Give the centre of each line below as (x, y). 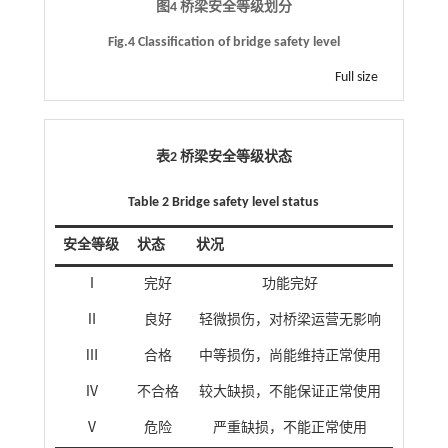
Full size (357, 78)
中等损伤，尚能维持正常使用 (290, 357)
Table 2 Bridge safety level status (224, 203)
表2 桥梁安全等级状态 (223, 158)
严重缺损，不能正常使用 (290, 429)
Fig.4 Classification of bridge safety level (223, 43)
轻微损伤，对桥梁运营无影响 (290, 321)
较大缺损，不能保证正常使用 (290, 393)
